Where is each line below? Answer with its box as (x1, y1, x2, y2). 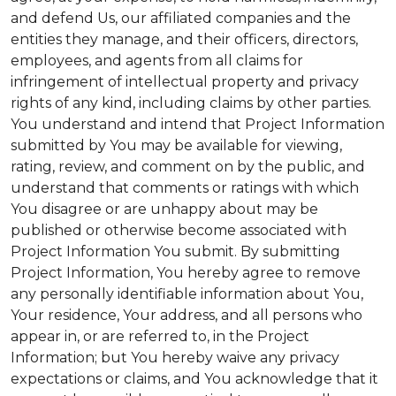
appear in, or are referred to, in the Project (11, 328, 309, 345)
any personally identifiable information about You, (11, 286, 363, 302)
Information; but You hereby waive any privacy (11, 349, 339, 366)
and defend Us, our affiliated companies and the (11, 10, 351, 27)
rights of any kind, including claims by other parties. (11, 95, 371, 111)
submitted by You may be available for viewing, (11, 137, 342, 154)
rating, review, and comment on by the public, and (11, 158, 365, 175)
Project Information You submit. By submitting (11, 243, 340, 260)
